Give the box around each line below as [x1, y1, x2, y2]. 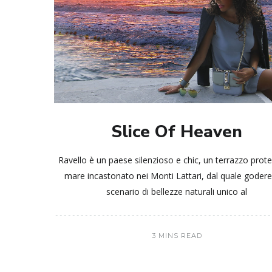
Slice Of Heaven [111, 120, 243, 143]
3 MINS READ [151, 231, 202, 240]
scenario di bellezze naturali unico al [106, 185, 248, 197]
